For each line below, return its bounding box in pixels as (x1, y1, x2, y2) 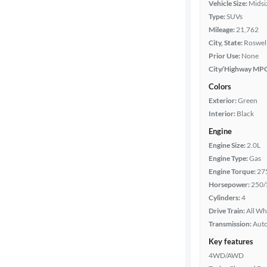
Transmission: (209, 219, 252, 228)
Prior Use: (209, 51, 240, 60)
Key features (209, 237, 253, 246)
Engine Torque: (209, 167, 256, 176)
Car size (10, 163, 39, 174)
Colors (209, 82, 231, 91)
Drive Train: (209, 206, 245, 215)
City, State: (209, 38, 243, 47)
